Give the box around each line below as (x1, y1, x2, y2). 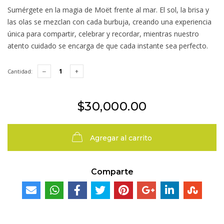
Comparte (90, 167, 133, 176)
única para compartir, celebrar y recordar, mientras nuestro (7, 29, 199, 38)
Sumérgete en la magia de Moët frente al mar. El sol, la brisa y (7, 5, 209, 14)
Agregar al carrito (90, 133, 152, 143)
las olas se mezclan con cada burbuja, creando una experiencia (7, 17, 211, 26)
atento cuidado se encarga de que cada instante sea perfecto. (7, 41, 208, 50)
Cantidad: (7, 67, 32, 75)
